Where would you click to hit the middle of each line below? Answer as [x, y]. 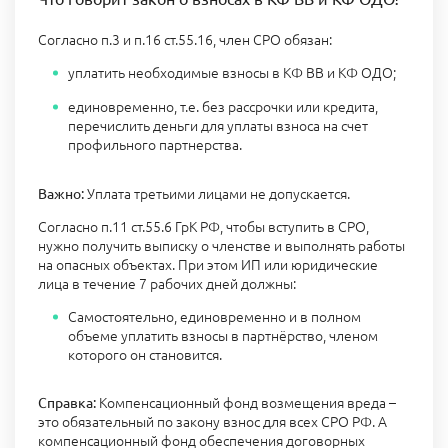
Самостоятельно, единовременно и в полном [214, 315]
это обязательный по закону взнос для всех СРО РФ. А [212, 421]
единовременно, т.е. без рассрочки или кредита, [222, 106]
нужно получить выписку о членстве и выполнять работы [221, 244]
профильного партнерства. [154, 144]
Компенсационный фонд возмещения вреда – [245, 402]
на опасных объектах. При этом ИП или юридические [207, 263]
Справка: [66, 402]
